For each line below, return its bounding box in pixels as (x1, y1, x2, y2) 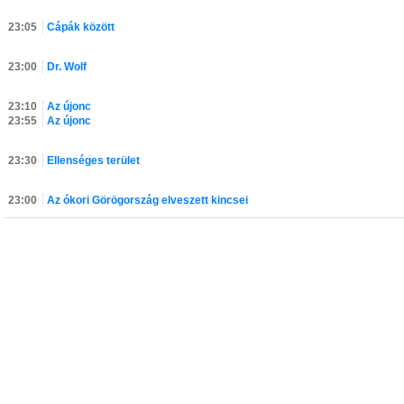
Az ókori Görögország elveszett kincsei (47, 194, 248, 207)
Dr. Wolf (47, 60, 87, 73)
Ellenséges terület (47, 154, 140, 167)
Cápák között (47, 21, 115, 33)
